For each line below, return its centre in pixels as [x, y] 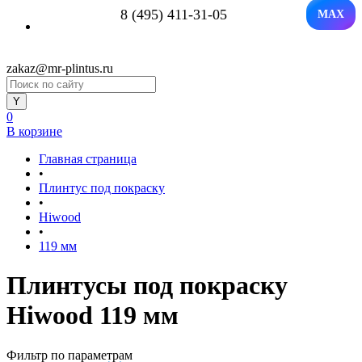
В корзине [34, 131]
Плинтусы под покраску [147, 286]
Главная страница [88, 159]
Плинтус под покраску [102, 188]
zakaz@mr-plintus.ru [60, 68]
